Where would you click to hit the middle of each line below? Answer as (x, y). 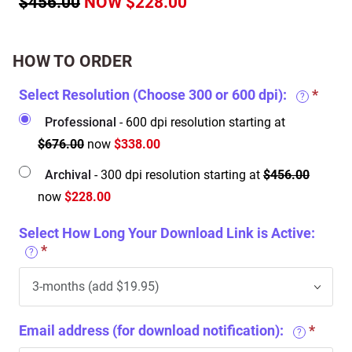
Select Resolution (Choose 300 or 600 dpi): (154, 95)
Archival (70, 175)
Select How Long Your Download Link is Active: (167, 233)
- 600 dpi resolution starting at (202, 122)
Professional (82, 122)
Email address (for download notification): (153, 330)
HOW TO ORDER (72, 61)
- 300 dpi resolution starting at (179, 175)
